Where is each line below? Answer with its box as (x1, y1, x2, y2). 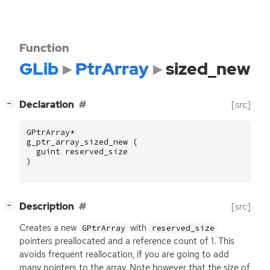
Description (19, 200, 74, 213)
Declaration (19, 98, 74, 111)
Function (19, 40, 69, 55)
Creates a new (19, 222, 79, 234)
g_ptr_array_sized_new (27, 136, 128, 147)
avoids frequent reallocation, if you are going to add (19, 248, 229, 261)
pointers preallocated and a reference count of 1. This (19, 235, 234, 248)
